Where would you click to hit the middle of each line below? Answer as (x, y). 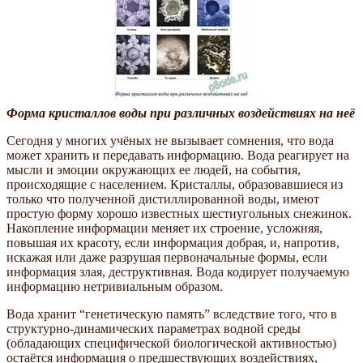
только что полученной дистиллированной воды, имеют (163, 199)
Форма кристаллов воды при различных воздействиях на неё (181, 113)
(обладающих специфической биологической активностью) (171, 343)
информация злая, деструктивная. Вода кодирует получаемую (178, 271)
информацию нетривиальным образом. (115, 286)
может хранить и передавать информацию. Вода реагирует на (178, 155)
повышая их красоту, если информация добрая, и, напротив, (173, 242)
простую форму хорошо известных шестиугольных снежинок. (179, 213)
